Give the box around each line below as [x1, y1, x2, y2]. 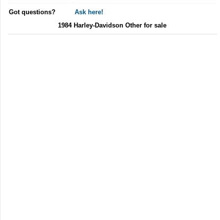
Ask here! [75, 8, 103, 16]
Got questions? [9, 8, 55, 16]
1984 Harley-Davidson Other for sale [58, 21, 167, 29]
